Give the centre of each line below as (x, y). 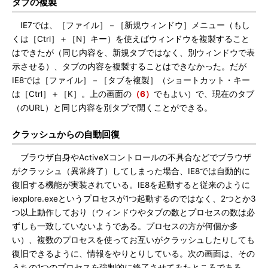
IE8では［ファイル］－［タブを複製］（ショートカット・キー (131, 80)
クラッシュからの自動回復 (66, 134)
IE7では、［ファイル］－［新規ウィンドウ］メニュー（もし (131, 25)
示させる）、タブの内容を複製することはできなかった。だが (129, 66)
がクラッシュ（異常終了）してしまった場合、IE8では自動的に (131, 171)
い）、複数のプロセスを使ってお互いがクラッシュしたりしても (133, 240)
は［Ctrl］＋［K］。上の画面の (72, 94)
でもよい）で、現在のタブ (204, 94)
